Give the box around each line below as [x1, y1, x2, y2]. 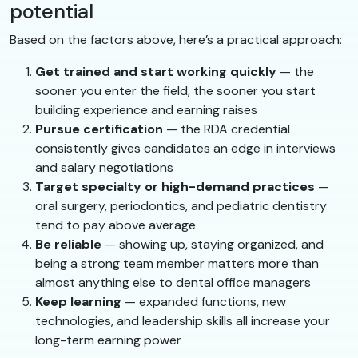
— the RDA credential [163, 121, 290, 138]
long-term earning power [35, 332, 181, 349]
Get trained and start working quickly [35, 63, 276, 81]
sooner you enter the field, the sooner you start [35, 82, 316, 100]
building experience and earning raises [35, 101, 257, 119]
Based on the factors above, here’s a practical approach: [10, 31, 342, 49]
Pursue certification [35, 121, 163, 138]
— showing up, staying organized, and [101, 236, 324, 253]
